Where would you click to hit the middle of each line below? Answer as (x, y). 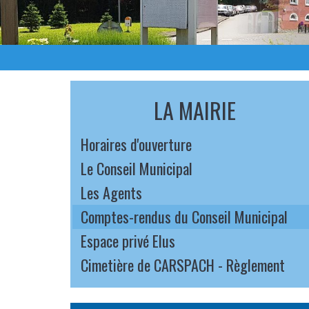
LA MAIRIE (195, 110)
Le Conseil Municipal (137, 168)
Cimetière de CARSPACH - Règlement (183, 265)
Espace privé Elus (128, 241)
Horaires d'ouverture (136, 144)
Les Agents (111, 192)
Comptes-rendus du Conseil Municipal (184, 217)
